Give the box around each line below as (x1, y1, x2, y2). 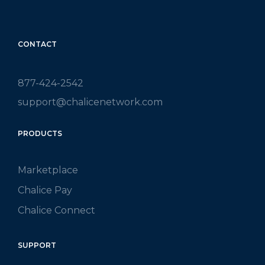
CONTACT (18, 39, 57, 49)
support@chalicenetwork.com (18, 96, 163, 108)
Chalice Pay (18, 184, 72, 196)
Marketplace (18, 164, 78, 176)
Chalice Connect (18, 204, 95, 216)
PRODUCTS (18, 128, 62, 138)
